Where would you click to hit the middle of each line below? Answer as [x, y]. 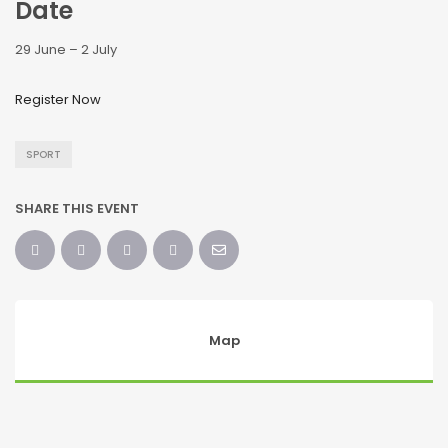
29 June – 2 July [66, 50]
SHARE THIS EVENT [77, 209]
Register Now [58, 100]
